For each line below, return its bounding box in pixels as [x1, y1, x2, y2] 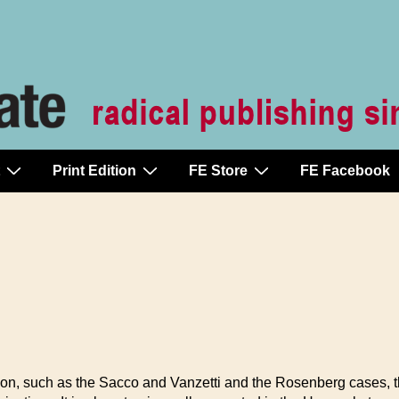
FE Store [189, 163, 248, 178]
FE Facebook [300, 163, 390, 178]
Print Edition [53, 163, 136, 178]
